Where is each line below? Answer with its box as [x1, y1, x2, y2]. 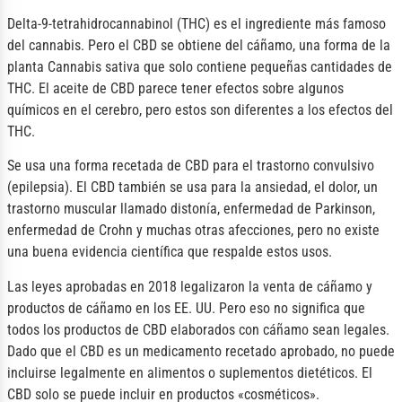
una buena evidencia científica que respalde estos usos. [7, 243, 332, 261]
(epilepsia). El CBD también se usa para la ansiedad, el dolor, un [7, 179, 378, 197]
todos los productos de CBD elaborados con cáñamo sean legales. [7, 320, 389, 338]
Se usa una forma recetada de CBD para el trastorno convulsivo [7, 157, 374, 175]
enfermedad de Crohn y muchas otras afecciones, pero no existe [7, 222, 380, 240]
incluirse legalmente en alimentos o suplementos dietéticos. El [7, 363, 372, 381]
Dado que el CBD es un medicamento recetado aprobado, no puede [7, 342, 395, 360]
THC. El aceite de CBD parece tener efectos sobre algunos [7, 79, 344, 97]
